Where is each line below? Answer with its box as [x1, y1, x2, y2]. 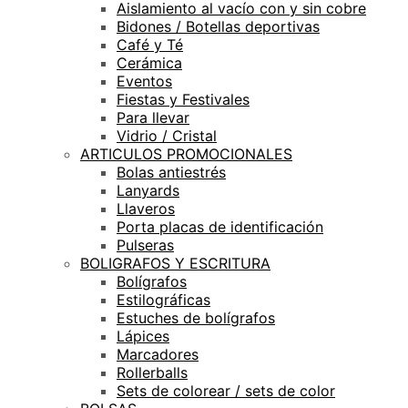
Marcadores [117, 344, 199, 363]
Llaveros [117, 199, 175, 218]
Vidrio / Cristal [117, 126, 217, 145]
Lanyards [117, 180, 179, 199]
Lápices [117, 326, 169, 345]
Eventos [117, 71, 172, 90]
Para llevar [117, 107, 189, 127]
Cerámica [117, 53, 182, 72]
